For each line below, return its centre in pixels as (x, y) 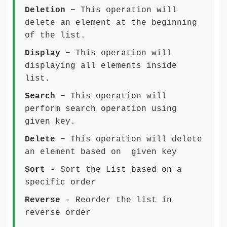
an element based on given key (101, 152)
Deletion (48, 10)
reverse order (58, 213)
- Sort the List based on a (116, 170)
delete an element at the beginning (111, 23)
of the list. (55, 35)
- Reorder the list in (119, 200)
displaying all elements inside (101, 66)
